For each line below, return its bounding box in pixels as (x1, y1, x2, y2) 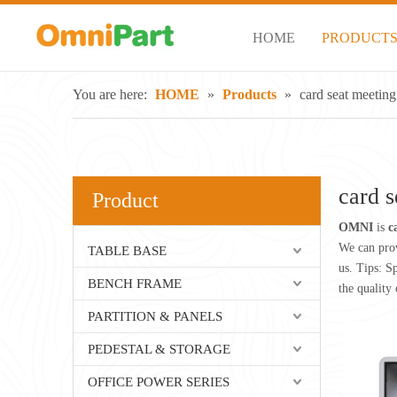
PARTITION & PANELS (88, 309, 222, 323)
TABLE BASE (88, 244, 167, 258)
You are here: (73, 87, 147, 102)
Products (222, 87, 276, 102)
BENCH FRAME (88, 276, 182, 291)
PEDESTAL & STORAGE (88, 342, 230, 356)
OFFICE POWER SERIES (88, 375, 230, 389)
